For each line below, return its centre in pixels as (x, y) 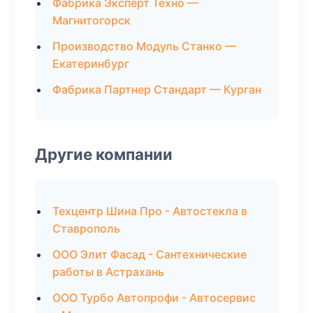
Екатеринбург (91, 64)
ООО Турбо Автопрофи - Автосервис (154, 298)
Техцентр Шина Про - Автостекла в (150, 211)
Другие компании (104, 154)
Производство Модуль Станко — (144, 46)
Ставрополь (86, 228)
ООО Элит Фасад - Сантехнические (150, 254)
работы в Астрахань (108, 272)
